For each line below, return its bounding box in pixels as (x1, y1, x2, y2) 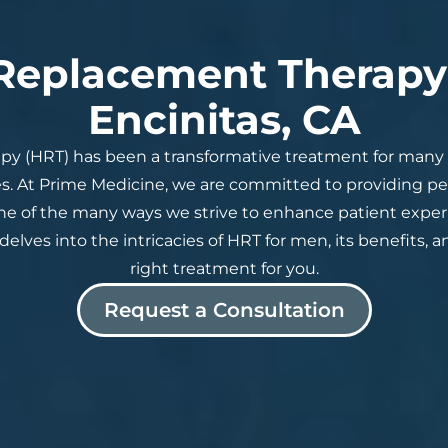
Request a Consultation (103, 298, 345, 323)
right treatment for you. (129, 259, 319, 279)
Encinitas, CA (87, 95, 361, 145)
